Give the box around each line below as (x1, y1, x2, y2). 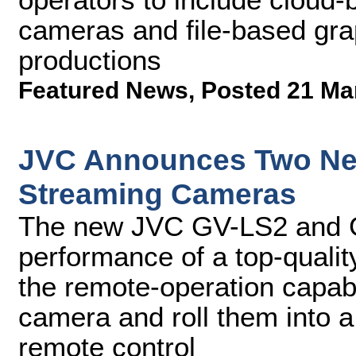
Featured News (18, 77, 188, 103)
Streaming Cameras (18, 177, 296, 211)
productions (18, 44, 161, 75)
